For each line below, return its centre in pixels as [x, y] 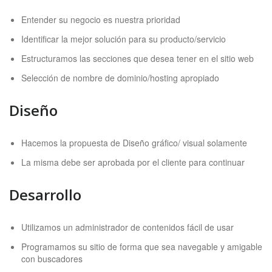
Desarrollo [45, 195]
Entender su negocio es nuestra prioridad [101, 19]
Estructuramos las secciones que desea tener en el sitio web [138, 58]
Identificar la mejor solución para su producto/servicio [124, 39]
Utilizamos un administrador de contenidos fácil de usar [127, 227]
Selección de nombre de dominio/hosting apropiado [120, 78]
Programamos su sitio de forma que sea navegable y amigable [142, 246]
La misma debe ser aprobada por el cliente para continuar [133, 162]
